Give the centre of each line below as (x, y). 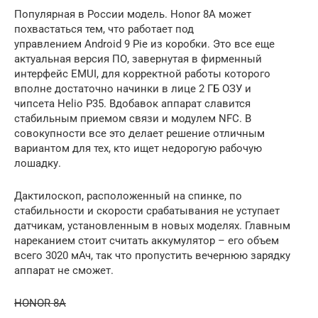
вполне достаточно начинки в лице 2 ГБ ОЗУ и (133, 89)
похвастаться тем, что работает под (104, 29)
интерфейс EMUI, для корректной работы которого (142, 74)
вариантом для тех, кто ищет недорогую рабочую (138, 149)
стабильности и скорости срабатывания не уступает (147, 211)
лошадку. (38, 164)
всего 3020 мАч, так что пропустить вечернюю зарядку (152, 256)
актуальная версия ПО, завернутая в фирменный (138, 59)
